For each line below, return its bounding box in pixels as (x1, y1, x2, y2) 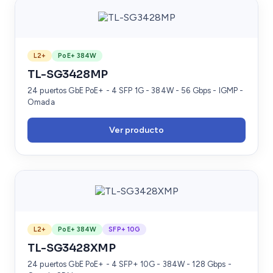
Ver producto (109, 124, 164, 135)
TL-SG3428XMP (27, 241, 116, 255)
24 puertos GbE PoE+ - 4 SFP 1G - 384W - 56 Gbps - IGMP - (27, 85, 244, 95)
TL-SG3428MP (27, 67, 108, 81)
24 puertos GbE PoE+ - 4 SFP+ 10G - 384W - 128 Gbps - (27, 259, 232, 269)
